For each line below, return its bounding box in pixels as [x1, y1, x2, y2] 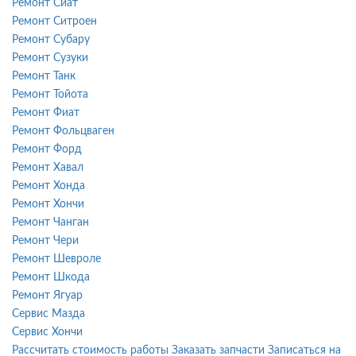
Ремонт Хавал [12, 161, 83, 173]
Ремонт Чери [12, 234, 79, 246]
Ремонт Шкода [12, 271, 90, 283]
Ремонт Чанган [12, 216, 89, 228]
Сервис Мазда [12, 308, 85, 319]
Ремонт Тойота [12, 88, 88, 100]
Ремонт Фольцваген [12, 125, 114, 137]
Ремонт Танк [12, 70, 75, 82]
